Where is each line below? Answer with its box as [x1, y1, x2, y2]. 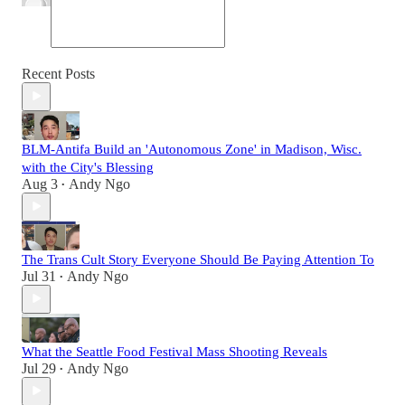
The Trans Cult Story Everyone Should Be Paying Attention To [22, 251, 374, 267]
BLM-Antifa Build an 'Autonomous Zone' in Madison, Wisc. [22, 141, 362, 156]
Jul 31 [22, 268, 56, 284]
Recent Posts [22, 65, 95, 81]
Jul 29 [22, 360, 56, 376]
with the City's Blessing [22, 159, 154, 174]
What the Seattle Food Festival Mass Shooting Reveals [22, 344, 327, 359]
